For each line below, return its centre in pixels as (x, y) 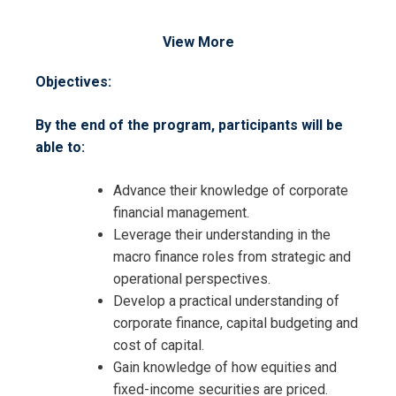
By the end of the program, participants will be (189, 126)
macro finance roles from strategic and (232, 257)
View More (198, 42)
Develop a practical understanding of (226, 301)
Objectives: (73, 82)
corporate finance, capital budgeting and (236, 324)
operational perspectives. (192, 279)
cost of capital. (159, 346)
